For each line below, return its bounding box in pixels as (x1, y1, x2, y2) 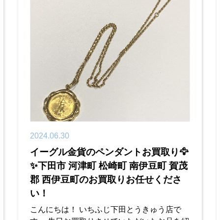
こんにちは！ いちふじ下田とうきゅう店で (30, 205, 182, 214)
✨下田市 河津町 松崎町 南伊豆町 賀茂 (30, 161, 188, 171)
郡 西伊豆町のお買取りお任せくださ (30, 174, 182, 185)
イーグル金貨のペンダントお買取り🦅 (30, 147, 189, 158)
